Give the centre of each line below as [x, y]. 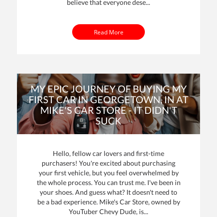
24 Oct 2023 [157, 137]
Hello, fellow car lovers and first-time [108, 154]
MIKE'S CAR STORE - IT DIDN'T [108, 110]
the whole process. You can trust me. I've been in [108, 183]
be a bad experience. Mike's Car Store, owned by [108, 202]
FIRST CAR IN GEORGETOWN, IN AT [108, 100]
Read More [108, 32]
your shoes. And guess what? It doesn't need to [108, 192]
